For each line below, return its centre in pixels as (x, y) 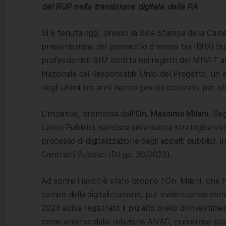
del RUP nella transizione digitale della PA (120, 7)
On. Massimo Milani (172, 114)
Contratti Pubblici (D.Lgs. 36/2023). (107, 154)
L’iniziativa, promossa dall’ (89, 114)
